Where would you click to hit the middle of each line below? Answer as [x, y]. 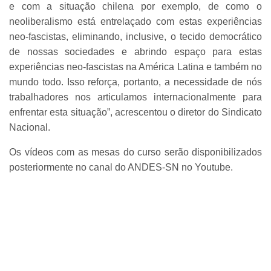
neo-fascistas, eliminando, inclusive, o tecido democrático [135, 37]
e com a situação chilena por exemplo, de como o [135, 7]
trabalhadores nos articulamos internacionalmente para [135, 97]
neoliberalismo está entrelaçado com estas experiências [135, 22]
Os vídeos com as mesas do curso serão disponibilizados [135, 152]
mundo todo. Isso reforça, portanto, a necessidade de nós [135, 82]
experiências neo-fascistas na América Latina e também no [135, 67]
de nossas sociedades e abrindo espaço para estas [135, 52]
